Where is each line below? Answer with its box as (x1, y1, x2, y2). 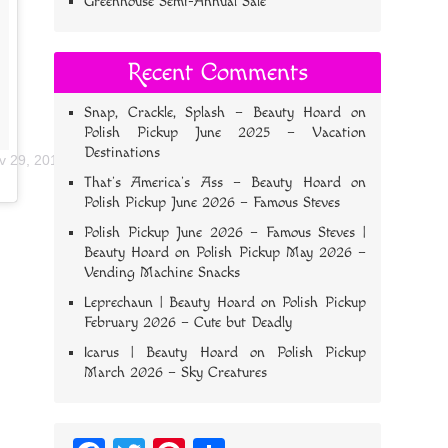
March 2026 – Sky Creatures (84, 364, 268, 381)
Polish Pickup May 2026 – (196, 244, 366, 261)
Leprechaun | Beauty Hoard (84, 294, 255, 311)
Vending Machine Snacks (84, 264, 241, 281)
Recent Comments (126, 58, 309, 87)
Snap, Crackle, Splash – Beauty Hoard (84, 104, 342, 121)
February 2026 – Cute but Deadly (84, 314, 293, 331)
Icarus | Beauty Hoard (84, 344, 238, 361)
